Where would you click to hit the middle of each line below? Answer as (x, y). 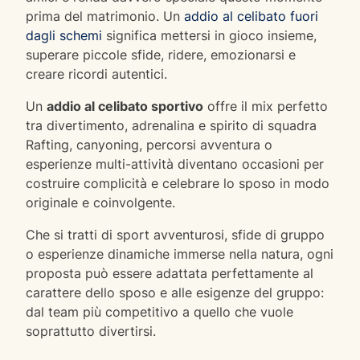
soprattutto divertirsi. (91, 331)
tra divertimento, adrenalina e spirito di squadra (171, 125)
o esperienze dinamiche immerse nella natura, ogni (180, 254)
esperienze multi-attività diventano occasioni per (175, 164)
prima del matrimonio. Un (105, 16)
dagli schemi (64, 35)
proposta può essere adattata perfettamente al (170, 273)
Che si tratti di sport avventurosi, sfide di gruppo (175, 234)
